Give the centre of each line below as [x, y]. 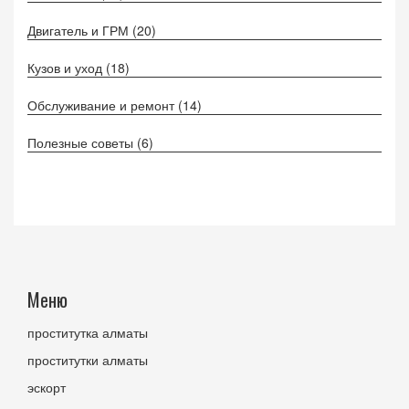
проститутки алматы [88, 360]
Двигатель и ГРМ [80, 31]
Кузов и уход [67, 68]
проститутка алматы [88, 333]
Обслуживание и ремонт [103, 105]
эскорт [47, 388]
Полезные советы [82, 143]
